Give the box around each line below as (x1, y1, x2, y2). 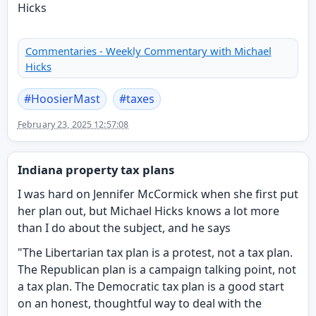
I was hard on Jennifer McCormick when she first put (17, 186, 298, 202)
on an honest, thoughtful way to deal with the (17, 296, 262, 312)
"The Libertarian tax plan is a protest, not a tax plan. (17, 245, 293, 261)
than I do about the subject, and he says (17, 219, 231, 236)
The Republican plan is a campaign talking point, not (17, 262, 296, 278)
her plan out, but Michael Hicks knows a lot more (17, 202, 279, 219)
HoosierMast (30, 91, 100, 107)
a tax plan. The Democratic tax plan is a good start (17, 279, 284, 295)
